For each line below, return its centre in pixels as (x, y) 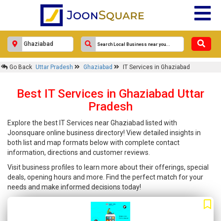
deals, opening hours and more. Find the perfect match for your (105, 177)
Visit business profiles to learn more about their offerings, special (108, 167)
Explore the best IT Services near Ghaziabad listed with (92, 123)
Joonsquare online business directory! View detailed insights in (104, 133)
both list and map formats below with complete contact (93, 143)
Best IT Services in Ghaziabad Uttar (110, 94)
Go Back (20, 67)
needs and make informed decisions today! (74, 187)
